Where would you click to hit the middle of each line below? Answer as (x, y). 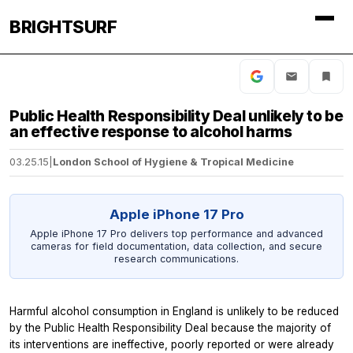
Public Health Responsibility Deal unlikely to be (176, 116)
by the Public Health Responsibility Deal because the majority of (170, 327)
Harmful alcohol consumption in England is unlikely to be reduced (174, 311)
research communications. (176, 259)
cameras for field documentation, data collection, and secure (176, 247)
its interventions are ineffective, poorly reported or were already (172, 344)
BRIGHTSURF (63, 27)
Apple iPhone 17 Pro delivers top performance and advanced (176, 234)
